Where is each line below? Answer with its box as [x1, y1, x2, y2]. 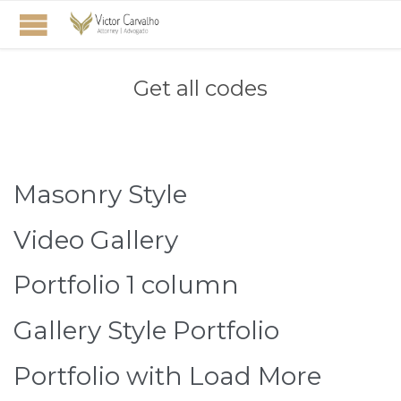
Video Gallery [13, 224, 178, 255]
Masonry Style [13, 178, 187, 209]
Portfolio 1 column [13, 269, 239, 301]
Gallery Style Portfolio [13, 315, 279, 346]
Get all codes [133, 75, 268, 101]
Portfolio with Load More [13, 361, 321, 392]
